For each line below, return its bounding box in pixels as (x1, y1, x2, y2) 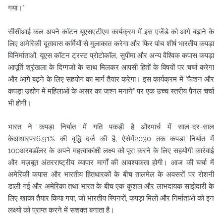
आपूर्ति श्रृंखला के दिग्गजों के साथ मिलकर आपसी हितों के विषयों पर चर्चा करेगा (8, 63, 214, 72)
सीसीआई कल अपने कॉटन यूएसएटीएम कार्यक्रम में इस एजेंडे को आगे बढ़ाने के (8, 27, 214, 36)
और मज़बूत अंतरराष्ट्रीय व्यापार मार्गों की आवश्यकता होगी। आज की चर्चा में (8, 158, 214, 167)
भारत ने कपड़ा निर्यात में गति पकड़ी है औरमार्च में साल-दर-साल (8, 122, 214, 131)
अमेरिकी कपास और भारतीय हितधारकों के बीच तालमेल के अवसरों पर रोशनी (8, 170, 214, 179)
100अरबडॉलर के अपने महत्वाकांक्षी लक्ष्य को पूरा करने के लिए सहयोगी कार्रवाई (8, 146, 214, 155)
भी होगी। (8, 99, 31, 108)
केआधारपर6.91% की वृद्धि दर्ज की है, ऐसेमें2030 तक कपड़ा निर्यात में (8, 134, 214, 143)
